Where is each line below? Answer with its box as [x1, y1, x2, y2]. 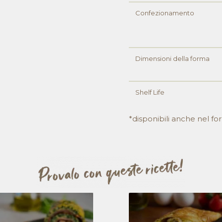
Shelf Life [135, 88, 165, 96]
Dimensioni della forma [135, 55, 210, 62]
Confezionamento [135, 9, 195, 17]
